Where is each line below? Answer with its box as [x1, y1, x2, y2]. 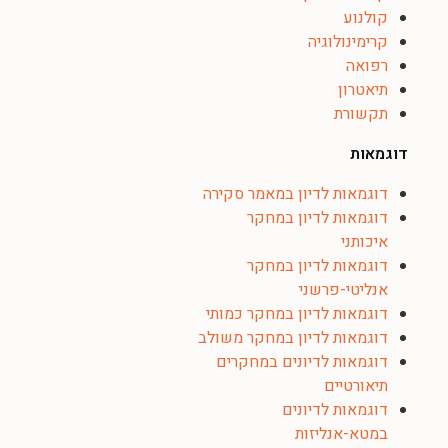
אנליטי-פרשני [299, 278, 388, 302]
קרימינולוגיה [308, 30, 388, 54]
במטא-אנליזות [295, 422, 388, 446]
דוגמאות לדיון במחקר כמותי [206, 302, 388, 326]
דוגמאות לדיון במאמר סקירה [203, 182, 388, 206]
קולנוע [343, 6, 388, 30]
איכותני [341, 230, 388, 254]
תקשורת [334, 102, 388, 126]
